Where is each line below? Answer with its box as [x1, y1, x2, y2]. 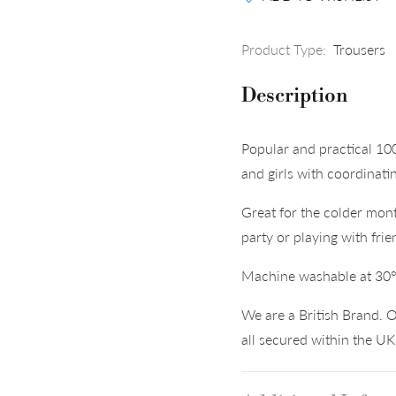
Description [241, 84, 347, 108]
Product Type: [241, 41, 326, 57]
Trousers [333, 41, 385, 57]
